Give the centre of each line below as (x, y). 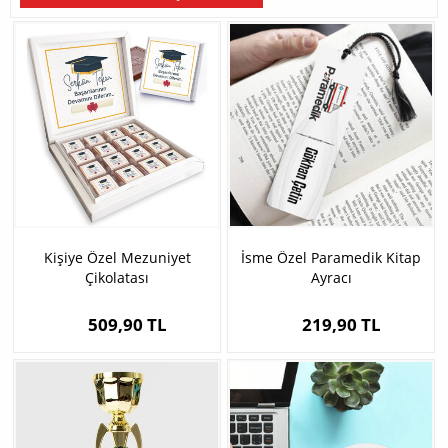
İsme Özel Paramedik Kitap (331, 258)
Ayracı (331, 278)
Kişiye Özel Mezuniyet (117, 258)
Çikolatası (117, 278)
